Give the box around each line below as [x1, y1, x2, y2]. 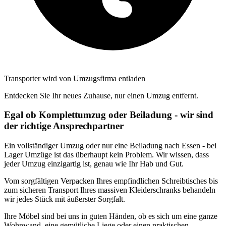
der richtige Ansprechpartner [4, 121, 124, 132]
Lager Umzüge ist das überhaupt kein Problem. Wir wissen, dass [4, 150, 209, 159]
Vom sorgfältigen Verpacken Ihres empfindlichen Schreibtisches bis [4, 177, 218, 185]
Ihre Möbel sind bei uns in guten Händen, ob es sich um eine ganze [4, 212, 217, 220]
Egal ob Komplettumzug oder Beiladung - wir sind [4, 109, 213, 121]
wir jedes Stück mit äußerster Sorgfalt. [4, 195, 125, 203]
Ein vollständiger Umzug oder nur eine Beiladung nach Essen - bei [4, 141, 216, 150]
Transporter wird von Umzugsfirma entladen [4, 74, 145, 83]
